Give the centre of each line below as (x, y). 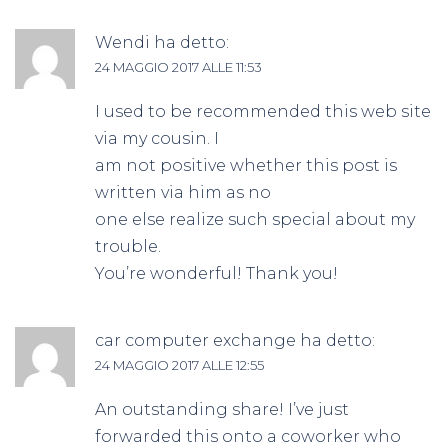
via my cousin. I (157, 138)
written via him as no (183, 192)
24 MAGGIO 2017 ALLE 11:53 (178, 66)
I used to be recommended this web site (263, 111)
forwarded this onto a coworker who (248, 436)
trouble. (128, 246)
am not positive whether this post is (246, 165)
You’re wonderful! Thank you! (216, 273)
